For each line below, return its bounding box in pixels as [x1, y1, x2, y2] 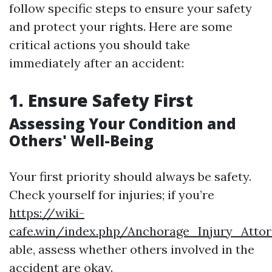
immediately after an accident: [9, 55, 184, 70]
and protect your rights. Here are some [9, 19, 233, 34]
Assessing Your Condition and [9, 114, 236, 134]
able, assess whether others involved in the [9, 242, 254, 257]
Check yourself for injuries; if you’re [9, 187, 214, 202]
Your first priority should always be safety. [9, 169, 251, 184]
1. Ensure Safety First [9, 89, 193, 112]
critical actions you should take [9, 37, 190, 52]
